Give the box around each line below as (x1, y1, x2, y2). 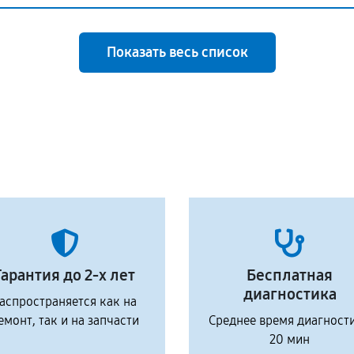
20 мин (269, 332, 310, 347)
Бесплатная (247, 265, 333, 284)
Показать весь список (106, 43, 248, 61)
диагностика (243, 284, 337, 303)
